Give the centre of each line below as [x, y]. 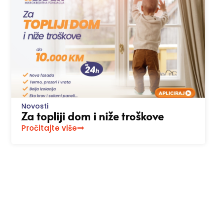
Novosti [35, 106]
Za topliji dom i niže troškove [92, 116]
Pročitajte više [49, 128]
